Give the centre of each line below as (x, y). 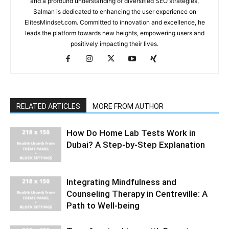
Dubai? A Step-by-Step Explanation (136, 144)
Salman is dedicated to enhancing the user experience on (114, 11)
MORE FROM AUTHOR (128, 106)
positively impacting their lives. (114, 43)
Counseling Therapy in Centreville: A (137, 193)
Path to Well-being (103, 205)
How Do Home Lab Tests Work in (131, 133)
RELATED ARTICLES (48, 106)
